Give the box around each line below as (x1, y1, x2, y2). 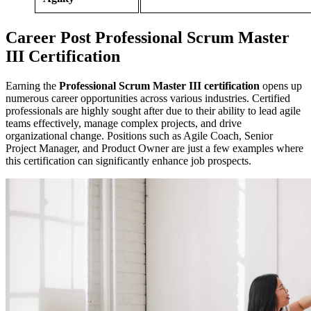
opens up (260, 79, 302, 92)
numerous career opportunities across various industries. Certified (6, 92, 290, 104)
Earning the (6, 79, 59, 92)
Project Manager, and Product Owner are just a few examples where (6, 142, 303, 154)
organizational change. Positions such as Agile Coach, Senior (6, 129, 273, 142)
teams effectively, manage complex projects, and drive (6, 117, 242, 129)
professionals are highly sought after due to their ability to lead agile (6, 104, 301, 117)
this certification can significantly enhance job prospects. (6, 154, 251, 167)
